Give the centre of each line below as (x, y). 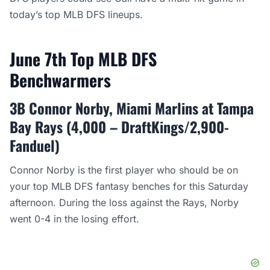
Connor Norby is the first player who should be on (124, 170)
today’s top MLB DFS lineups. (76, 15)
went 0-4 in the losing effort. (74, 219)
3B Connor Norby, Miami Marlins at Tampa (132, 108)
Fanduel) (35, 146)
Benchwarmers (60, 80)
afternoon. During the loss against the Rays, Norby (124, 203)
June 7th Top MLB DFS (83, 59)
